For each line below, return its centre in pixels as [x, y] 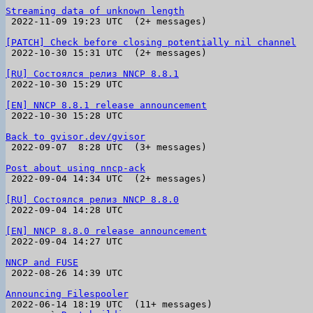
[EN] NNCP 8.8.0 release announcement [106, 231]
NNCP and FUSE [42, 262]
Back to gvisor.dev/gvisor [75, 137]
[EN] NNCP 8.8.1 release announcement [106, 105]
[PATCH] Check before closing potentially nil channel [151, 42]
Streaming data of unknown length [95, 11]
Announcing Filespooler [67, 294]
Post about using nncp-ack [75, 168]
